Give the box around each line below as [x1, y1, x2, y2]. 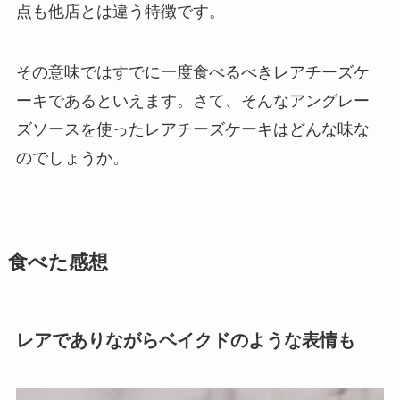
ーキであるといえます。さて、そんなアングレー [15, 92, 370, 111]
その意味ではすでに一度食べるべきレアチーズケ [15, 63, 370, 82]
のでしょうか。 [15, 149, 129, 168]
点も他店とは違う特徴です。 [15, 3, 225, 21]
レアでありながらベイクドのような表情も [15, 330, 355, 351]
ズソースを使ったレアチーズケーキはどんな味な [15, 121, 370, 139]
